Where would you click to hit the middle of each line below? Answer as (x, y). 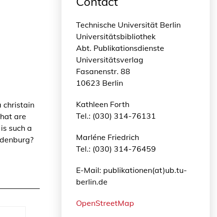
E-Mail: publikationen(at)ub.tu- (132, 170)
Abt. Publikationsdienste (120, 48)
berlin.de (92, 182)
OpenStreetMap (105, 203)
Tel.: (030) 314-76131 (116, 116)
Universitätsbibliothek (116, 36)
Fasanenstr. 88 (103, 71)
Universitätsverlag (110, 60)
